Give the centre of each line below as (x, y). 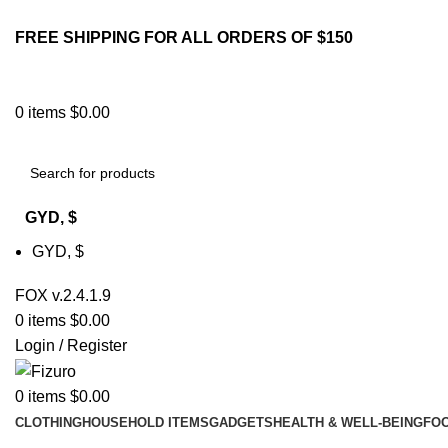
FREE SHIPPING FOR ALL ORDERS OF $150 (184, 37)
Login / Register (71, 345)
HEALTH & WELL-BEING (348, 423)
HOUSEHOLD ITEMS (145, 423)
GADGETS (241, 423)
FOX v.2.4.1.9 (63, 295)
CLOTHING (48, 423)
